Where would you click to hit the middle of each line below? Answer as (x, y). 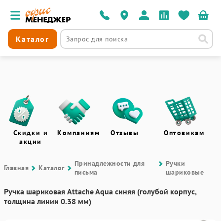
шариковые (185, 172)
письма (86, 172)
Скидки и (31, 133)
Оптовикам (184, 133)
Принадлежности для (110, 163)
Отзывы (125, 133)
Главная (17, 168)
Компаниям (79, 133)
